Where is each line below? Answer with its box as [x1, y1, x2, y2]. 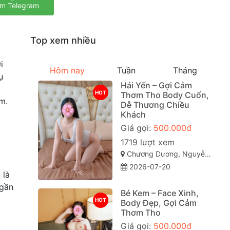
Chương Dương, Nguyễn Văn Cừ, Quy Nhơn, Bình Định [124, 149, 205, 159]
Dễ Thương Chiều [120, 100, 189, 110]
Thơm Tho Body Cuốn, [120, 90, 209, 101]
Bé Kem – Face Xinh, [120, 187, 199, 198]
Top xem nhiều [30, 35, 96, 46]
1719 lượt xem [120, 137, 175, 148]
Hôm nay [49, 65, 85, 76]
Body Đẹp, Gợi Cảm [120, 197, 197, 208]
